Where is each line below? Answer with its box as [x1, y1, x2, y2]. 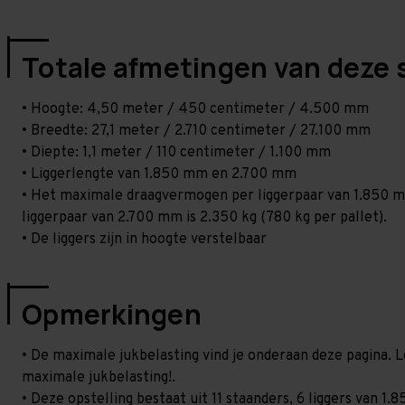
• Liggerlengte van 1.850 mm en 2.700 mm [22, 165, 297, 184]
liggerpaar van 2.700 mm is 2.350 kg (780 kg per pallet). [22, 209, 387, 227]
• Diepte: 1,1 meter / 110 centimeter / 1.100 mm [22, 144, 331, 162]
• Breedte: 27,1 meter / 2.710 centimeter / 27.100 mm [22, 122, 371, 140]
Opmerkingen [22, 296, 202, 333]
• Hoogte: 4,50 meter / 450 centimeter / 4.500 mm [22, 100, 369, 118]
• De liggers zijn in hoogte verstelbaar [22, 231, 267, 249]
